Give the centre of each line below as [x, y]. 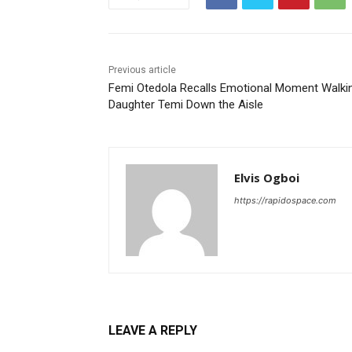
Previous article [142, 70]
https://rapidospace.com [285, 200]
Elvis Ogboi [267, 177]
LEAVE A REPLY [153, 330]
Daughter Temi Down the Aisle [186, 104]
